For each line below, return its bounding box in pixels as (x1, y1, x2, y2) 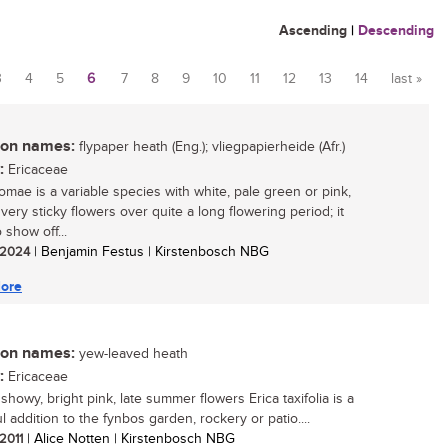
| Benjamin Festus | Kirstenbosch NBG (30, 244, 269, 260)
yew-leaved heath (75, 346, 188, 362)
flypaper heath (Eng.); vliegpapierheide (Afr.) (75, 139, 345, 155)
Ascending (279, 22, 347, 39)
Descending (358, 22, 434, 39)
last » (391, 71, 422, 87)
